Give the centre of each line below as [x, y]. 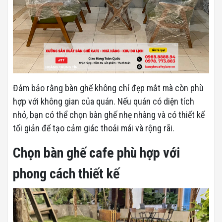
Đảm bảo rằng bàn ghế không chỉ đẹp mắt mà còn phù [108, 88]
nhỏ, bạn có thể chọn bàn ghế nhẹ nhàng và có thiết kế [109, 115]
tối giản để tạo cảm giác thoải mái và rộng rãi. [94, 128]
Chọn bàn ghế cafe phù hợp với [96, 153]
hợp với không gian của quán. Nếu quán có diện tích [104, 102]
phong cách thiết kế [66, 174]
